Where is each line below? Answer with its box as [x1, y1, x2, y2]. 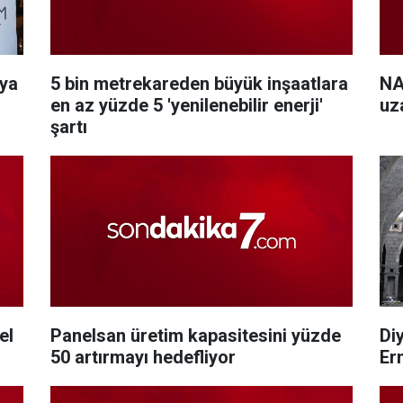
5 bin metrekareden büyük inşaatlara [49, 72, 348, 94]
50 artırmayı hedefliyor [49, 345, 236, 368]
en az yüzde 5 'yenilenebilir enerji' [49, 94, 323, 116]
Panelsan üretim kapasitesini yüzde [49, 324, 341, 346]
